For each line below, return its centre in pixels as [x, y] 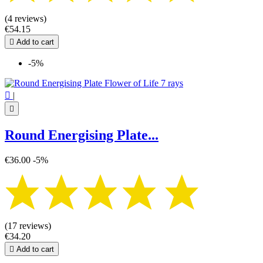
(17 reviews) [28, 226]
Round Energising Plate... [82, 135]
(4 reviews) [26, 18]
